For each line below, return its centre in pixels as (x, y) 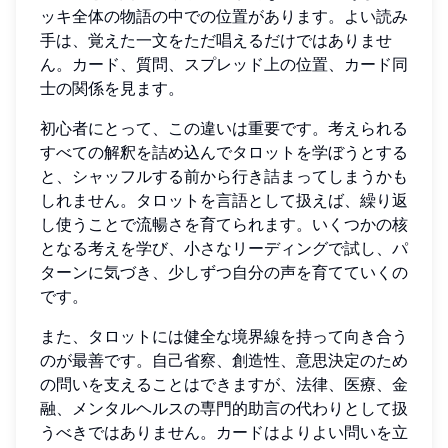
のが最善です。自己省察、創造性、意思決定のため (224, 360)
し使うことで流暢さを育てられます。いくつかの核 (224, 224)
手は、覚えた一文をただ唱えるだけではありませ (216, 40)
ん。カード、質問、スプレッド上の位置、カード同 (224, 64)
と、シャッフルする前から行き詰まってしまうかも (224, 176)
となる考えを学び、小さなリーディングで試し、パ (224, 248)
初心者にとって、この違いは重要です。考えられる (224, 128)
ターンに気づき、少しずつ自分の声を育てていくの (224, 272)
